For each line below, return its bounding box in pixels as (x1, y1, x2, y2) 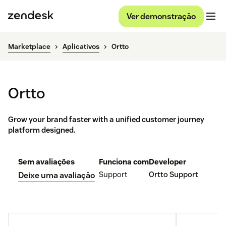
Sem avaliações (18, 157, 75, 167)
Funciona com (99, 157, 149, 167)
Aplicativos (63, 42, 99, 51)
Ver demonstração (127, 11, 196, 22)
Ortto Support (149, 169, 198, 180)
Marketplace (8, 42, 50, 51)
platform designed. (8, 125, 76, 135)
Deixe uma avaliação (18, 170, 95, 181)
